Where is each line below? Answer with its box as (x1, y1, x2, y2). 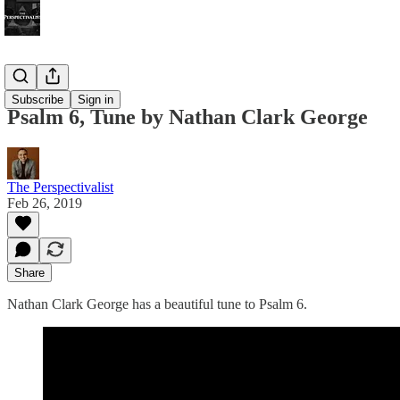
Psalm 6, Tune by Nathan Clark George (7, 104, 368, 129)
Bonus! (7, 71, 48, 87)
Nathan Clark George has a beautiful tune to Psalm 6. (7, 296, 307, 312)
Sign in (78, 93, 113, 106)
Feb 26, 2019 (7, 195, 82, 211)
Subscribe (12, 93, 63, 106)
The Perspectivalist (7, 179, 113, 195)
